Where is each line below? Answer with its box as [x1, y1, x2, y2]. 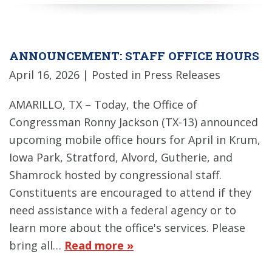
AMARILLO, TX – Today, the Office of [9, 97, 197, 112]
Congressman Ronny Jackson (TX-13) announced [9, 115, 258, 130]
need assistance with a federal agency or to [9, 203, 236, 218]
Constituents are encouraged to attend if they [9, 185, 251, 200]
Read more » [64, 238, 134, 253]
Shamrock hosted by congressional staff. [9, 168, 222, 183]
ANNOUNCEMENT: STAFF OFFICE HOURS [9, 47, 259, 63]
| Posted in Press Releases [83, 67, 220, 83]
